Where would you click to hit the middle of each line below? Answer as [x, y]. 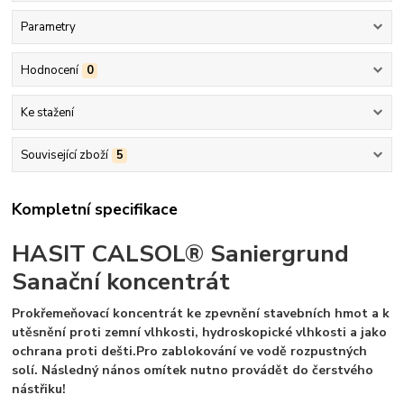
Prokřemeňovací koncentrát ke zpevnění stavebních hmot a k [201, 314]
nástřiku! [39, 390]
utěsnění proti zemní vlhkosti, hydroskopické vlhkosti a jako [200, 333]
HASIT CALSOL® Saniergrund [181, 254]
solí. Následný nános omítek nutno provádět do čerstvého [193, 371]
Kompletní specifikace [95, 210]
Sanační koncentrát [121, 282]
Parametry [48, 28]
